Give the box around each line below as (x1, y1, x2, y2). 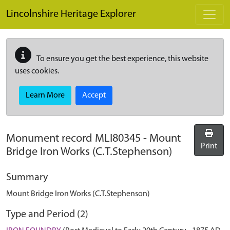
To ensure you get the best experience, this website (35, 55, 208, 63)
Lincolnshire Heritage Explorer (6, 9, 136, 20)
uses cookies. (15, 67, 59, 75)
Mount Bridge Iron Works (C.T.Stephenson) (6, 190, 150, 198)
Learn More (26, 91, 65, 100)
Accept (82, 91, 106, 100)
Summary (6, 172, 48, 183)
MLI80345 (95, 133, 141, 145)
